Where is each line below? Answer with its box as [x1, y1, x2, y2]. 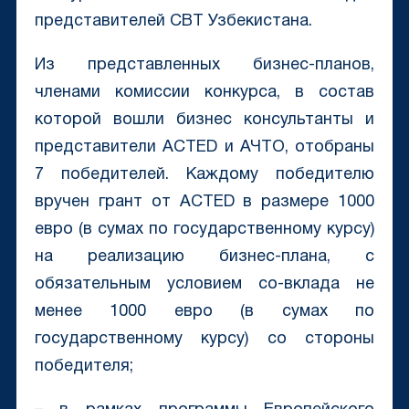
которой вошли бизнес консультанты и [34, 112, 375, 129]
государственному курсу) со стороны [34, 331, 375, 348]
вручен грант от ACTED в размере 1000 [34, 194, 375, 211]
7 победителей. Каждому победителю [34, 167, 375, 184]
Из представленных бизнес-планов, [34, 58, 375, 74]
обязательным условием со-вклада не [34, 277, 375, 293]
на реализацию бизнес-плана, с [34, 249, 375, 266]
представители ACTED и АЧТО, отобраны [34, 140, 375, 156]
